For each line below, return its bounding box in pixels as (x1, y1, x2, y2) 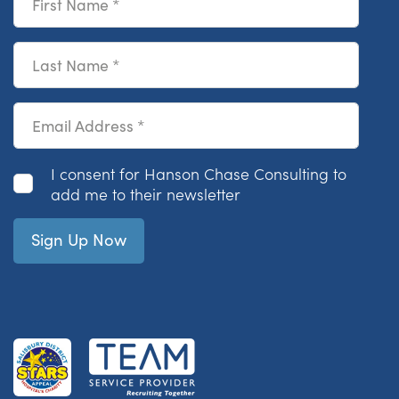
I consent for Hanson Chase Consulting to (51, 161, 346, 184)
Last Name (12, 40, 90, 63)
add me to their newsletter (51, 182, 240, 205)
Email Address (12, 101, 116, 124)
